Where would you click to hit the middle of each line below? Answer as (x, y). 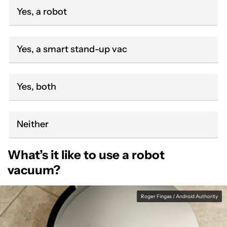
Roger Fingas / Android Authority (179, 196)
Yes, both (36, 87)
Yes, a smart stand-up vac (72, 49)
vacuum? (34, 170)
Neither (33, 124)
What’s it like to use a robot (86, 155)
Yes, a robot (42, 12)
